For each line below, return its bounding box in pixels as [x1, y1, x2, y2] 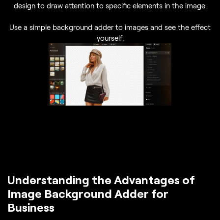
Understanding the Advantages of [7, 172, 195, 187]
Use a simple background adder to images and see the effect [9, 22, 211, 31]
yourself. [96, 33, 124, 42]
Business [7, 200, 55, 215]
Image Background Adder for [7, 186, 168, 201]
